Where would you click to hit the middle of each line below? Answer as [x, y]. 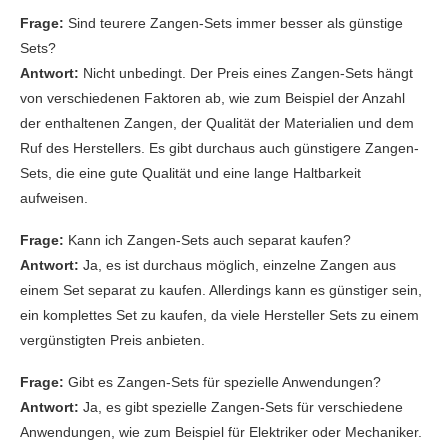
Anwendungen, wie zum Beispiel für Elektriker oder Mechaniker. [221, 432]
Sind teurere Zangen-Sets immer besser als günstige [233, 23]
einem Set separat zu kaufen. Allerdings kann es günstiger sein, [221, 290]
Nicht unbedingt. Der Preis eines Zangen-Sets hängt [246, 73]
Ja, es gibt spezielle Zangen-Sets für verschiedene [241, 407]
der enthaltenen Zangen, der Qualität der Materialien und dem [217, 123]
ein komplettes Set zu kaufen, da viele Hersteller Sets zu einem [219, 315]
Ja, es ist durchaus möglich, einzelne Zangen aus [237, 265]
